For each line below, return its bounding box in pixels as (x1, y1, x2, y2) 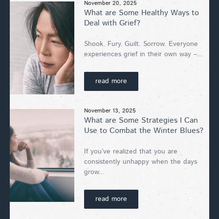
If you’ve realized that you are (84, 146, 177, 156)
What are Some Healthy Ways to (84, 7, 199, 19)
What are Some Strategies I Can (84, 114, 198, 126)
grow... (84, 167, 105, 177)
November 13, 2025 (84, 106, 136, 115)
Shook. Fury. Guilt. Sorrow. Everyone (84, 39, 198, 49)
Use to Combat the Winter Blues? (84, 125, 203, 136)
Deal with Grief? (84, 17, 140, 29)
